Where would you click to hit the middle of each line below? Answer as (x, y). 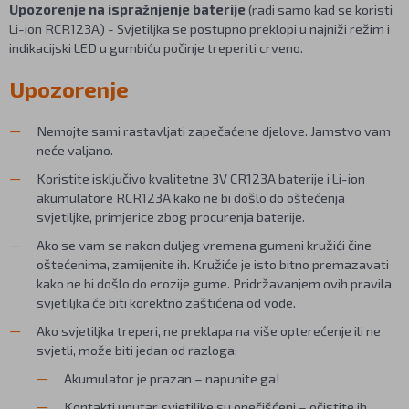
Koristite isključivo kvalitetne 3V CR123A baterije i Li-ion (201, 178)
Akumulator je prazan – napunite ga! (172, 378)
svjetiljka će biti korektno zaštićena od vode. (166, 302)
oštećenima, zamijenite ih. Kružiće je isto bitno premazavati (213, 263)
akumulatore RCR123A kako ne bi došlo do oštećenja (191, 197)
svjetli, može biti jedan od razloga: (137, 349)
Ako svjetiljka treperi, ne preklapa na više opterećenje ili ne (209, 330)
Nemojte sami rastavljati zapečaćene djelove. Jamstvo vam (214, 130)
